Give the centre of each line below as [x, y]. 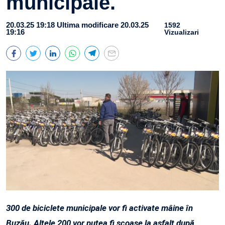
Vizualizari [182, 32]
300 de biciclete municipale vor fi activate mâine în [99, 208]
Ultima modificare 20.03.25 [103, 25]
